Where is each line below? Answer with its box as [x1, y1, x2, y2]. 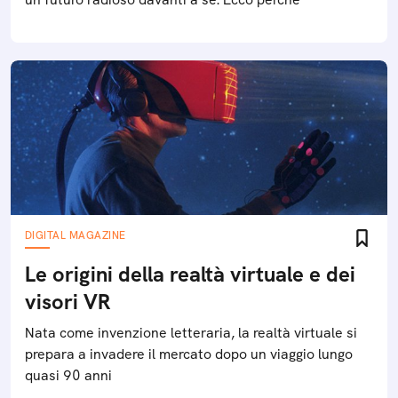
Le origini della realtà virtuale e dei [25, 260, 355, 288]
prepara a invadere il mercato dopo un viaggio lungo [25, 345, 353, 363]
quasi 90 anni [25, 366, 112, 385]
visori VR [25, 288, 111, 315]
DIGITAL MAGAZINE [25, 228, 126, 243]
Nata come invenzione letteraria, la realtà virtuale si [25, 323, 357, 342]
